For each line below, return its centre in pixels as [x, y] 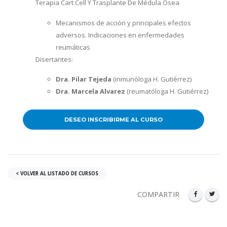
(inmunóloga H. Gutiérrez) [152, 79]
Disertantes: [54, 59]
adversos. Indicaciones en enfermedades [120, 35]
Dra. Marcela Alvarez [90, 91]
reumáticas [73, 47]
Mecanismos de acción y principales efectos [123, 23]
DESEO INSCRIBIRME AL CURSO [113, 120]
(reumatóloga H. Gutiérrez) [167, 91]
